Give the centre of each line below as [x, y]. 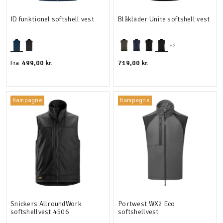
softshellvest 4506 [40, 212]
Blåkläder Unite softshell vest [164, 19]
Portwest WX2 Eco [147, 204]
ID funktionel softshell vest [52, 19]
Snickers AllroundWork [46, 204]
